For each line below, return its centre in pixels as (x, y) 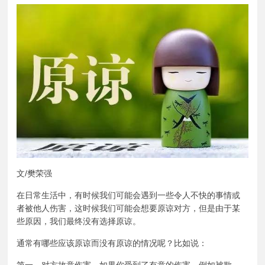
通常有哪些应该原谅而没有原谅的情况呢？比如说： (112, 243)
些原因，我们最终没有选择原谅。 (79, 222)
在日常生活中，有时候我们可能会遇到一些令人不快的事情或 (129, 195)
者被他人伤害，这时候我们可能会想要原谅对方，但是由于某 (129, 209)
